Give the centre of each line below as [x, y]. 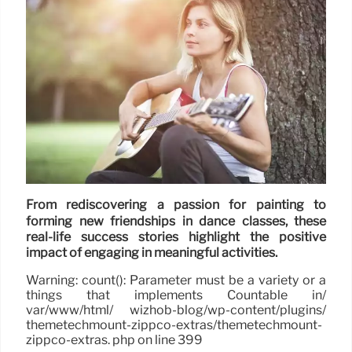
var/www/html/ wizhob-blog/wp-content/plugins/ [176, 310]
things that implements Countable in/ [176, 295]
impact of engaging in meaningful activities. [152, 253]
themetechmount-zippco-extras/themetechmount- [174, 325]
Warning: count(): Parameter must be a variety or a [176, 280]
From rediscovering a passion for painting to [176, 205]
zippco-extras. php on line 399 [114, 340]
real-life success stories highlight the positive [176, 237]
